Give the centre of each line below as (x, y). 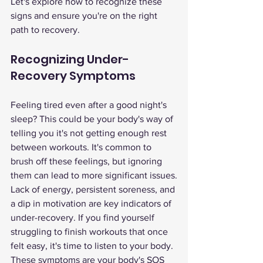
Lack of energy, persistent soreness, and (94, 189)
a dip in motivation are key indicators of (92, 203)
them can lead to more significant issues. (94, 175)
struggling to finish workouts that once (90, 232)
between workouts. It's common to (82, 147)
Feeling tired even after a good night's (90, 105)
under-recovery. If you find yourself (84, 218)
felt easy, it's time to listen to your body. (93, 246)
